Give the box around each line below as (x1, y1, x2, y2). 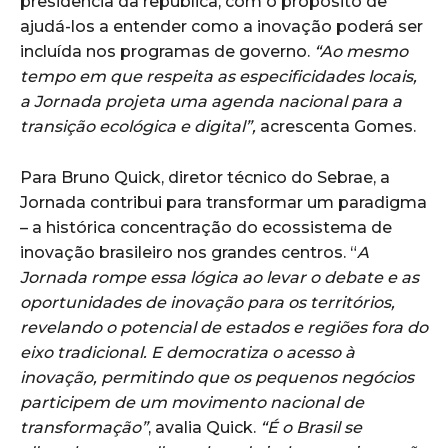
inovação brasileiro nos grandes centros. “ (20, 242, 357, 262)
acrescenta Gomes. (256, 116, 416, 136)
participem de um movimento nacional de (20, 392, 364, 412)
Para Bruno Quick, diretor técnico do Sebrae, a (20, 167, 390, 187)
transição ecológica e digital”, (20, 116, 256, 136)
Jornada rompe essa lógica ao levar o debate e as (20, 267, 419, 287)
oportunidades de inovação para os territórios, (20, 292, 395, 312)
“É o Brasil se (256, 417, 362, 437)
